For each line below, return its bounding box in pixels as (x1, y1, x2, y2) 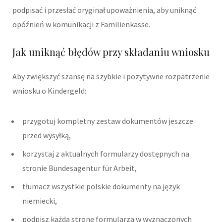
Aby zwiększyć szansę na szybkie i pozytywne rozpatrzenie (12, 71, 210, 82)
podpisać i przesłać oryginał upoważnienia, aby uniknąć (12, 5, 196, 15)
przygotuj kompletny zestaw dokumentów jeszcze (22, 116, 193, 126)
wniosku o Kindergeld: (12, 86, 86, 96)
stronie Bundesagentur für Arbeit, (22, 163, 137, 173)
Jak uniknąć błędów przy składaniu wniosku (12, 45, 210, 59)
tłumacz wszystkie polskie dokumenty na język (22, 181, 180, 192)
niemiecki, (22, 196, 57, 206)
